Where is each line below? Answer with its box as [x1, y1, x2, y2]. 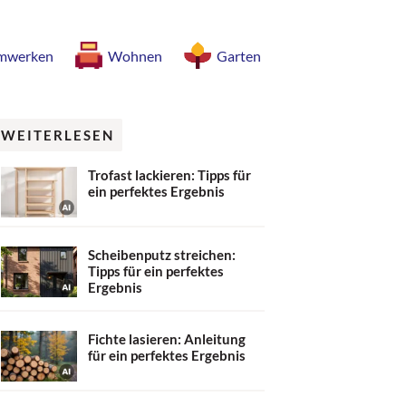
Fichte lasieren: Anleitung [88, 331, 246, 347]
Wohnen [108, 46, 162, 64]
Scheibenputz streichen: [88, 246, 236, 263]
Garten [217, 46, 261, 64]
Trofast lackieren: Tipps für [88, 166, 251, 183]
